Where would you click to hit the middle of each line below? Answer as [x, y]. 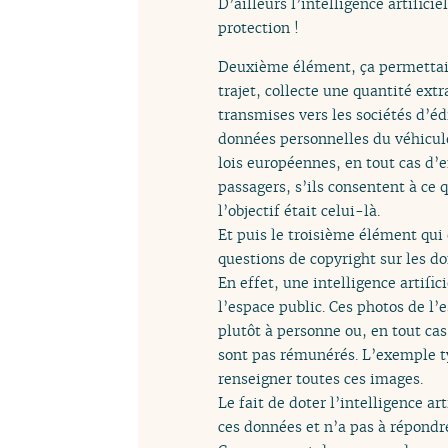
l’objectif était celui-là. [299, 210]
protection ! [258, 28]
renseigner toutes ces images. [320, 378]
